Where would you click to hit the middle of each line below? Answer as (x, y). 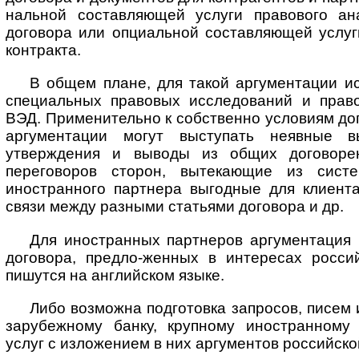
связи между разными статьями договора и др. (175, 207)
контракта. (43, 50)
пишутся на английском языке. (115, 275)
